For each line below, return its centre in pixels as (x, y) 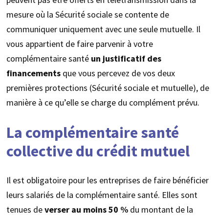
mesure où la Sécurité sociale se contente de (88, 14)
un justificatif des (126, 58)
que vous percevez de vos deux (118, 73)
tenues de (25, 210)
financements (33, 73)
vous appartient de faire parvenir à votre (79, 44)
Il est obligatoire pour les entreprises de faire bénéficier (107, 180)
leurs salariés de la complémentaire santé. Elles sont (102, 195)
